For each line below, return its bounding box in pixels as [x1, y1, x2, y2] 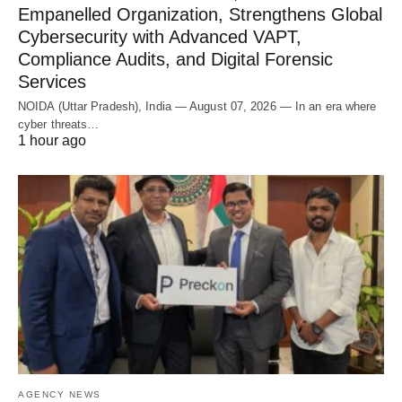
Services [18, 71, 86, 92]
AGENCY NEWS [18, 389, 101, 399]
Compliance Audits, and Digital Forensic [18, 48, 333, 69]
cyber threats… [18, 117, 100, 131]
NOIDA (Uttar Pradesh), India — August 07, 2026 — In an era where [18, 99, 377, 113]
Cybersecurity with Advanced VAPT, [18, 26, 301, 47]
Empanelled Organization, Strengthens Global [18, 4, 382, 24]
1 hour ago [18, 132, 86, 148]
